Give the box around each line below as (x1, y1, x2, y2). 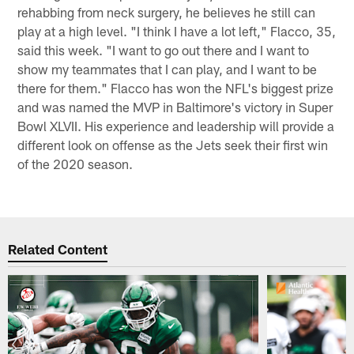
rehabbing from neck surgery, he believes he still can (17, 4, 316, 21)
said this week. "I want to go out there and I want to (17, 42, 310, 58)
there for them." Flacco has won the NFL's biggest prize (17, 80, 334, 96)
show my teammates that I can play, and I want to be (17, 61, 318, 77)
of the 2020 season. (17, 156, 134, 172)
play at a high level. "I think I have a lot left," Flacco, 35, (17, 23, 337, 40)
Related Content (8, 240, 108, 257)
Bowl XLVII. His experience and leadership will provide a (17, 118, 335, 134)
